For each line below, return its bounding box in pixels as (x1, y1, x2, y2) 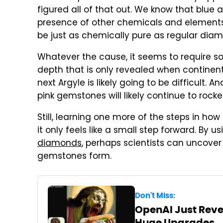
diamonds (37, 136, 82, 151)
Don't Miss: (134, 191, 175, 201)
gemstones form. (37, 149, 111, 164)
